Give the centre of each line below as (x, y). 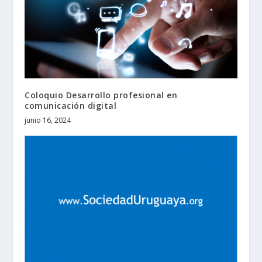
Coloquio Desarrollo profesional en (101, 95)
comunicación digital (71, 106)
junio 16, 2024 (48, 120)
